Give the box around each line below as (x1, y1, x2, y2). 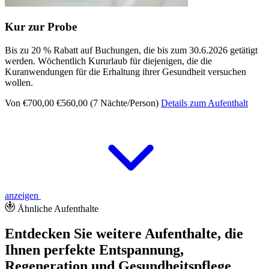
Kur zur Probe (5, 20, 77, 33)
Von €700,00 (5, 97, 54, 108)
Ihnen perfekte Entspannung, (5, 242, 184, 258)
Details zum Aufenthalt (161, 97, 248, 108)
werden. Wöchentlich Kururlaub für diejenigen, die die (5, 55, 212, 66)
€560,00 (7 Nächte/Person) (56, 97, 159, 108)
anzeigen (5, 190, 41, 201)
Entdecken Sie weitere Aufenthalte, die (5, 226, 243, 242)
